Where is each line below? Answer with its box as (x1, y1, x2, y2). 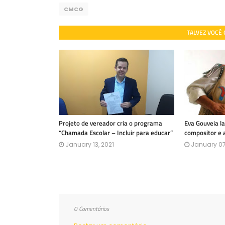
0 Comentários (74, 204, 109, 213)
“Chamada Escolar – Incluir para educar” (59, 128, 173, 138)
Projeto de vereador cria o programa (59, 118, 162, 128)
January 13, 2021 (65, 140, 114, 149)
